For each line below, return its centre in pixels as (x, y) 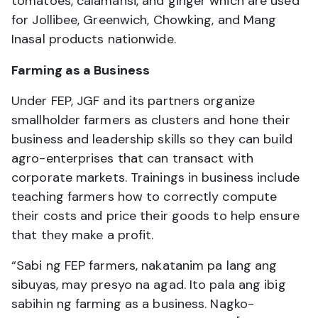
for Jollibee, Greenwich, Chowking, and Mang (144, 20)
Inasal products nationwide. (94, 39)
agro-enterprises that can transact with (132, 159)
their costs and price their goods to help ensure (155, 216)
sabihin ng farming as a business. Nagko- (133, 304)
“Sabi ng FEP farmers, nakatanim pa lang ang (144, 266)
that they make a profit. (83, 235)
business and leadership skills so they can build (152, 139)
